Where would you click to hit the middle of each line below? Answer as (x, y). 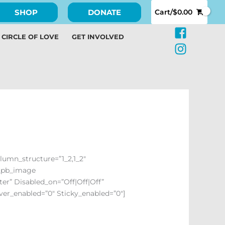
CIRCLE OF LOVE (30, 37)
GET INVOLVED (98, 37)
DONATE (104, 12)
